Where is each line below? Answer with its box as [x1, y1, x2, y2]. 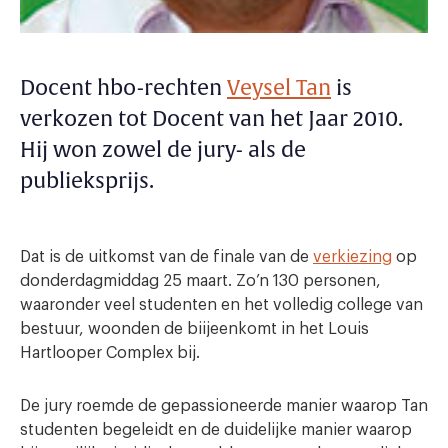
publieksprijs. [20, 167, 154, 195]
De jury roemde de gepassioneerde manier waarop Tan [20, 397, 428, 414]
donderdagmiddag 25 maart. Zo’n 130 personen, [20, 272, 381, 289]
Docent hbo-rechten [20, 74, 227, 102]
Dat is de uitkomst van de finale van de [20, 248, 313, 265]
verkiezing [313, 248, 392, 265]
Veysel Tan [227, 74, 331, 102]
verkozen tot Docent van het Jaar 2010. [20, 105, 403, 133]
